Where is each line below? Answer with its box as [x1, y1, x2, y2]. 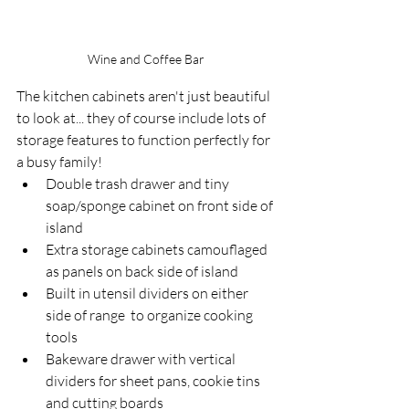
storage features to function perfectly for [16, 131, 273, 150]
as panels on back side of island [46, 262, 238, 281]
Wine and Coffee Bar [88, 51, 204, 68]
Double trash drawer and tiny [46, 174, 232, 194]
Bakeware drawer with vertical [46, 350, 238, 369]
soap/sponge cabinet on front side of [46, 196, 276, 215]
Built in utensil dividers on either [46, 284, 251, 303]
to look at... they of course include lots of [16, 109, 268, 128]
